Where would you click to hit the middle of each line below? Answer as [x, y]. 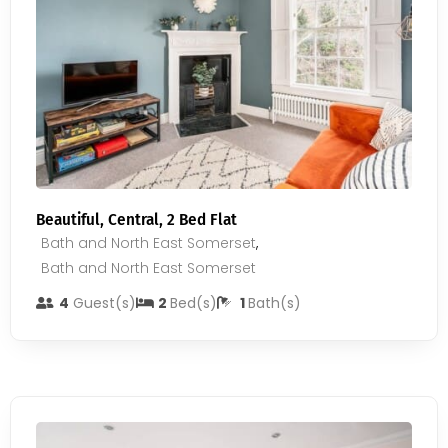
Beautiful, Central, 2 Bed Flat [136, 219]
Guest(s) [102, 303]
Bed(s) [193, 303]
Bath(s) [274, 303]
